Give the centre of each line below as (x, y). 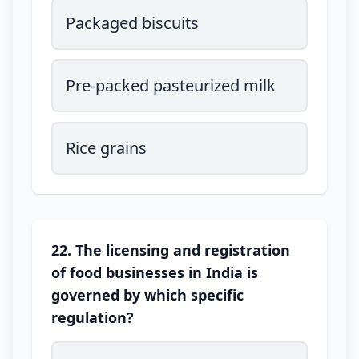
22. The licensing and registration (171, 250)
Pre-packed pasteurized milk (171, 85)
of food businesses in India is (155, 272)
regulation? (93, 317)
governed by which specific (147, 295)
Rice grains (106, 148)
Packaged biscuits (132, 23)
